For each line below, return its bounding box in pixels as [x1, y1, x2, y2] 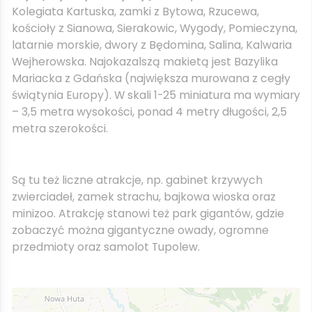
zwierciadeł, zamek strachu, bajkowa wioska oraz [12, 189, 276, 205]
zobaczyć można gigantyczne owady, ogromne [12, 222, 269, 238]
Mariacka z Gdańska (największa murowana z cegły [12, 70, 290, 86]
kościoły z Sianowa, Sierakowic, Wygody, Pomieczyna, [12, 20, 297, 36]
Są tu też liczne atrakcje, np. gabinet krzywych [12, 172, 263, 188]
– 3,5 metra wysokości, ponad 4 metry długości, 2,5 [12, 104, 287, 120]
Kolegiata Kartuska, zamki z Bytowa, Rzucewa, [12, 3, 259, 19]
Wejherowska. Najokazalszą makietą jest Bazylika [12, 54, 278, 70]
